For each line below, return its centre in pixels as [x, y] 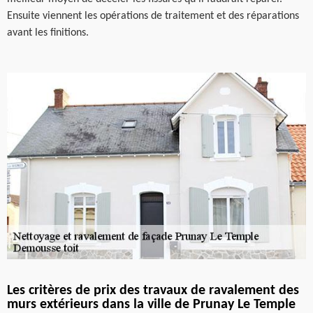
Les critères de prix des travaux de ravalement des [153, 291]
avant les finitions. [48, 32]
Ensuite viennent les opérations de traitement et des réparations [153, 16]
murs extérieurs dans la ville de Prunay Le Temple [151, 305]
